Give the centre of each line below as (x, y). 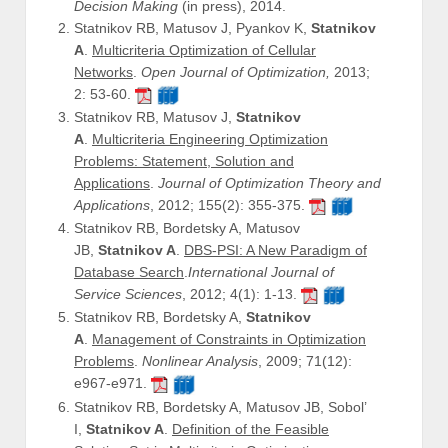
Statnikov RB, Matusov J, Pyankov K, (192, 28)
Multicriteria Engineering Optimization (210, 139)
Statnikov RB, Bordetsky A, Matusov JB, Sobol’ (220, 406)
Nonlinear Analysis (200, 361)
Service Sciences (128, 294)
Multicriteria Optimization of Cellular (204, 50)
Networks (103, 72)
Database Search (129, 272)
